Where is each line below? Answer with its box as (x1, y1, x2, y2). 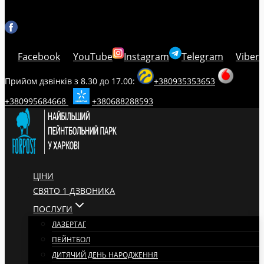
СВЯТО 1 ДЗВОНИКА (33, 185, 115, 196)
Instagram (124, 50, 169, 63)
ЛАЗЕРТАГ (52, 219, 86, 229)
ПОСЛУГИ (33, 203, 73, 214)
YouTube (73, 50, 113, 63)
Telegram (181, 50, 223, 63)
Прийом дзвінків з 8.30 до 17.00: (5, 75, 137, 87)
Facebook (18, 50, 60, 63)
